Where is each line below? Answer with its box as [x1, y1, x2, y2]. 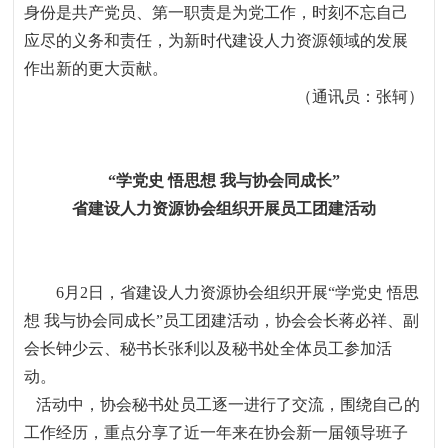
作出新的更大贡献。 [24, 60, 169, 77]
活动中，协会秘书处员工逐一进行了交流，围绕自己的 [36, 396, 421, 413]
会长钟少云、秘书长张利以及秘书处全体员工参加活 [24, 340, 393, 357]
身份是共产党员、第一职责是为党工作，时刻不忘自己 [24, 4, 409, 21]
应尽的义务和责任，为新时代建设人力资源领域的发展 [24, 32, 409, 49]
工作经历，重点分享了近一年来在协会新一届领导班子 [24, 424, 409, 441]
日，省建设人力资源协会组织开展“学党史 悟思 [88, 284, 420, 301]
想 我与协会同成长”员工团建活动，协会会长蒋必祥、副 [24, 312, 420, 329]
